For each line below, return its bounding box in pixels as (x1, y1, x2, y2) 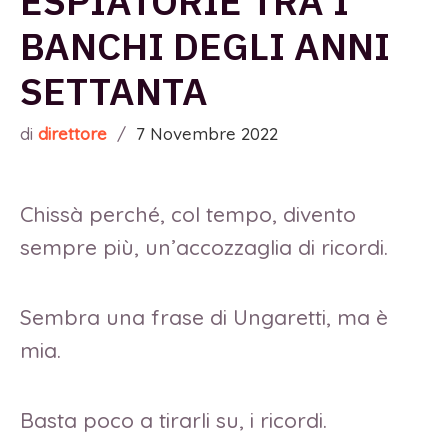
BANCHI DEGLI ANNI (20, 21, 390, 71)
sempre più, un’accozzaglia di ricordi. (20, 234, 388, 261)
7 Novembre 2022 (136, 123, 278, 145)
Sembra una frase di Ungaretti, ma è (20, 304, 388, 331)
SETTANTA (20, 66, 208, 116)
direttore (38, 123, 107, 145)
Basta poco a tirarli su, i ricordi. (20, 406, 333, 433)
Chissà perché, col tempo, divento (20, 201, 356, 228)
